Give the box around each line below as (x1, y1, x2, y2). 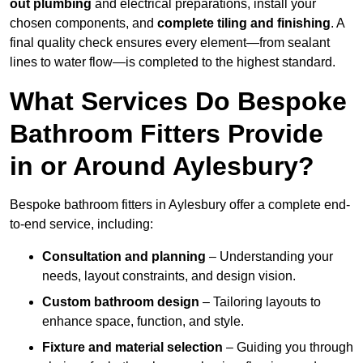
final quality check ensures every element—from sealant (10, 36, 330, 50)
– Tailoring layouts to (199, 295, 321, 310)
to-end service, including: (10, 217, 153, 232)
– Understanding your (206, 250, 333, 264)
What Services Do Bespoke (10, 87, 347, 117)
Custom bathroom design (42, 295, 199, 310)
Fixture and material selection (42, 340, 223, 355)
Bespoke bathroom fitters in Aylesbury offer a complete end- (10, 198, 350, 212)
